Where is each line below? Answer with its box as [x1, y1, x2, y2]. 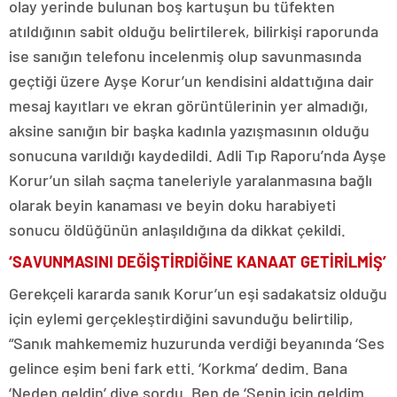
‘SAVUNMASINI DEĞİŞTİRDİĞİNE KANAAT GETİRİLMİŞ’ [9, 252, 386, 272]
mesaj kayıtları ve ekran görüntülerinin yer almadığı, [9, 96, 369, 116]
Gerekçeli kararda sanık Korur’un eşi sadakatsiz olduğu [9, 284, 387, 304]
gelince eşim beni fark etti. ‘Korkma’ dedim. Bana [9, 358, 347, 378]
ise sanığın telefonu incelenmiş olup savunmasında [9, 46, 362, 66]
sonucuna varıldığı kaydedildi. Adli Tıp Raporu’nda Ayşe [9, 145, 386, 166]
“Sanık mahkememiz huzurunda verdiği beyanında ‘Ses [9, 333, 385, 354]
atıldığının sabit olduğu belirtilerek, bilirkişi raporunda [9, 21, 378, 42]
